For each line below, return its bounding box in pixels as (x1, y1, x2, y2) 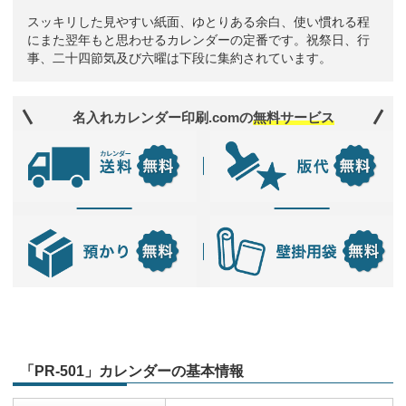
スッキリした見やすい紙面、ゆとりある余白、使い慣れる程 (27, 14, 370, 30)
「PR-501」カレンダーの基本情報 (20, 363, 244, 380)
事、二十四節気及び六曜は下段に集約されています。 (27, 51, 332, 66)
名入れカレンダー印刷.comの (72, 109, 253, 125)
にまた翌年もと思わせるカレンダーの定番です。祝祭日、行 (27, 33, 370, 48)
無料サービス (252, 109, 334, 125)
